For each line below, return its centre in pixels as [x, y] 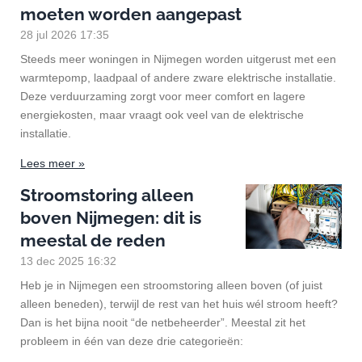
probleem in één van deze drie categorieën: [132, 341]
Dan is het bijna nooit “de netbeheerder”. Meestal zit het [163, 322]
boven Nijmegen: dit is [111, 217]
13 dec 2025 [52, 261]
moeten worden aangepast [131, 14]
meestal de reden [93, 240]
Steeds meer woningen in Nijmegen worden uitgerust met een [178, 59]
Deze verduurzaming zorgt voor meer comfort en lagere [163, 96]
